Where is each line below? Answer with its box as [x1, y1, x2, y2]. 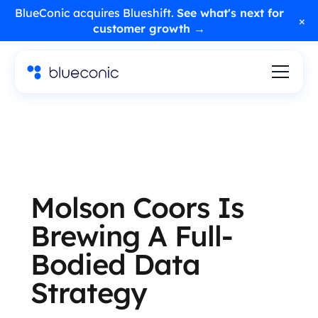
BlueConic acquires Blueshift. [14, 6, 177, 20]
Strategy [30, 275, 147, 310]
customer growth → [93, 21, 205, 35]
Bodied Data [30, 246, 200, 282]
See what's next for [176, 6, 284, 20]
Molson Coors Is [30, 190, 243, 225]
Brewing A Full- [30, 218, 233, 253]
